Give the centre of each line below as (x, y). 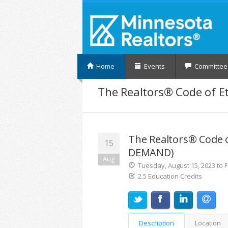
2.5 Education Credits (170, 176)
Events (154, 66)
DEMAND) (151, 152)
